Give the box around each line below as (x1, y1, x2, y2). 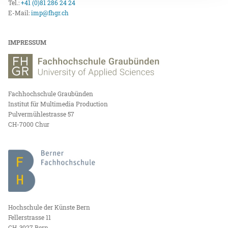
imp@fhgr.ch (31, 9, 69, 17)
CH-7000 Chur (8, 120, 50, 128)
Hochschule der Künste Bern (8, 203, 91, 211)
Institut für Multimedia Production (8, 100, 108, 108)
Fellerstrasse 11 (8, 213, 51, 221)
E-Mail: (8, 9, 32, 17)
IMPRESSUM (8, 38, 47, 46)
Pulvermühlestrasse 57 (8, 110, 75, 118)
